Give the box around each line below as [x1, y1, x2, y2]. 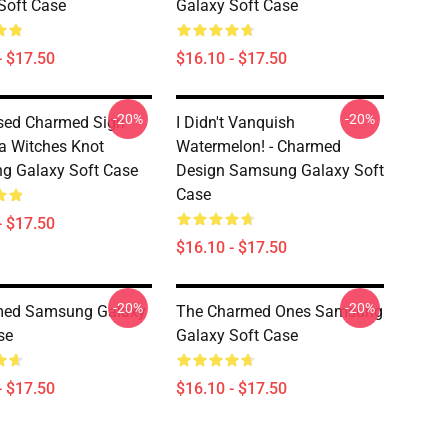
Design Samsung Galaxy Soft [176, 161, 384, 180]
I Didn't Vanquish [176, 113, 295, 132]
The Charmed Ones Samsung [176, 302, 383, 321]
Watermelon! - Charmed [176, 137, 341, 156]
